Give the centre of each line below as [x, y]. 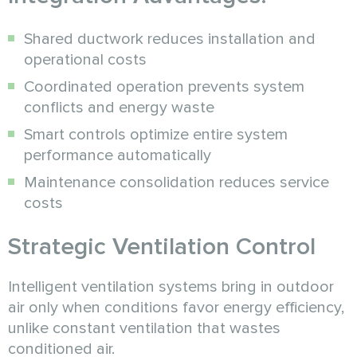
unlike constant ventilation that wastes [144, 328]
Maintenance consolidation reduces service [177, 182]
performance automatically [118, 155]
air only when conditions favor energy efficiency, [176, 307]
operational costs [85, 59]
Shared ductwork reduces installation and [170, 39]
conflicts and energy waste [119, 107]
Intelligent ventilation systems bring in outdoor [171, 286]
